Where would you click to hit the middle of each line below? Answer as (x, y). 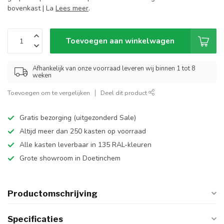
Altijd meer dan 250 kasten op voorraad (83, 131)
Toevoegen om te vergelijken (49, 93)
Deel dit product (124, 93)
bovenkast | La (31, 8)
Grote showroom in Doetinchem (70, 158)
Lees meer (72, 8)
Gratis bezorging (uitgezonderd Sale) (78, 118)
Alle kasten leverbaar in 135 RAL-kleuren (85, 145)
